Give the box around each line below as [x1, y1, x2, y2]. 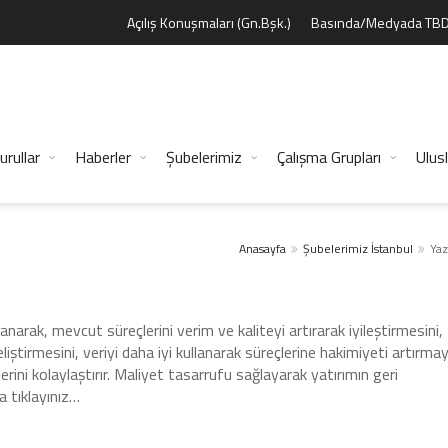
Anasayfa [239, 239, 287, 258]
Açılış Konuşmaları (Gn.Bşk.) [127, 12, 291, 33]
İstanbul [371, 239, 414, 258]
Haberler [75, 145, 131, 169]
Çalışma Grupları [277, 145, 381, 169]
